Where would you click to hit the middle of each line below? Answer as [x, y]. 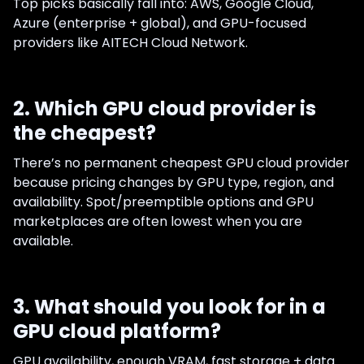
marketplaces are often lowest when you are [158, 221]
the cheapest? [84, 132]
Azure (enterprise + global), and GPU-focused [160, 23]
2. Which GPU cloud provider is [165, 108]
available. [43, 240]
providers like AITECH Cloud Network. [130, 42]
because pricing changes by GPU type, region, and [173, 182]
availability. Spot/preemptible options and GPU [163, 201]
